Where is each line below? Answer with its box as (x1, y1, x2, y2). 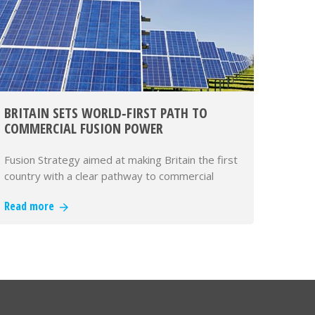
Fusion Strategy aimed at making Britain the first (4, 153, 238, 167)
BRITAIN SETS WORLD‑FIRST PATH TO (4, 103, 207, 122)
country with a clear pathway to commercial (4, 169, 214, 183)
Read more (4, 198, 60, 214)
